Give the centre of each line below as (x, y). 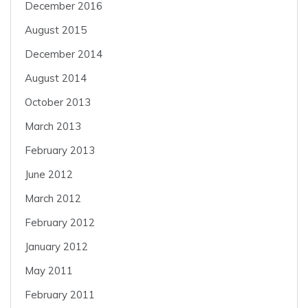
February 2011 (60, 295)
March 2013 (53, 126)
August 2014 (56, 78)
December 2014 (64, 54)
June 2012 (49, 175)
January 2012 (56, 247)
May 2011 (49, 271)
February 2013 (60, 151)
